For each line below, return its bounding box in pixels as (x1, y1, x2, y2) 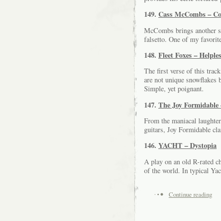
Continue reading (169, 189, 212, 199)
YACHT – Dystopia (158, 140, 217, 151)
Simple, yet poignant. (144, 84, 204, 94)
